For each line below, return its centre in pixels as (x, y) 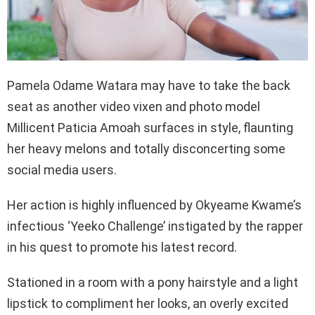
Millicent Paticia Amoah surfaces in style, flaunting (150, 127)
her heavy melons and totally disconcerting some (146, 148)
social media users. (62, 169)
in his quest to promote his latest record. (122, 247)
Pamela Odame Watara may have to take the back (149, 85)
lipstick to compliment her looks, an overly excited (148, 303)
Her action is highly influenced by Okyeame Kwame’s (154, 205)
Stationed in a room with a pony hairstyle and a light (153, 282)
